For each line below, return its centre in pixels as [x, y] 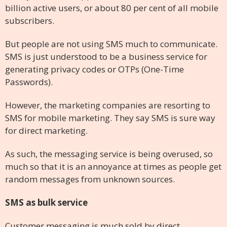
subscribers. [30, 20]
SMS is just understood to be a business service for [106, 56]
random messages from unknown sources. [90, 179]
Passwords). [29, 82]
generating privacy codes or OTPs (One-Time [94, 69]
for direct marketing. [46, 130]
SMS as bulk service [46, 202]
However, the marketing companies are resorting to [108, 105]
